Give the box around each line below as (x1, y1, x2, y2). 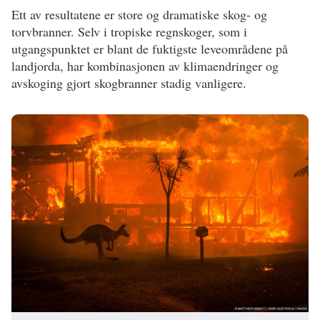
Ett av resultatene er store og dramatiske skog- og (11, 5, 267, 23)
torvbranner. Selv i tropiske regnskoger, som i (11, 22, 247, 40)
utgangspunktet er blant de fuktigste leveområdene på (11, 39, 288, 57)
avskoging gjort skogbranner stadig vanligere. (11, 74, 246, 91)
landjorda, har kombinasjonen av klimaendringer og (11, 56, 279, 74)
